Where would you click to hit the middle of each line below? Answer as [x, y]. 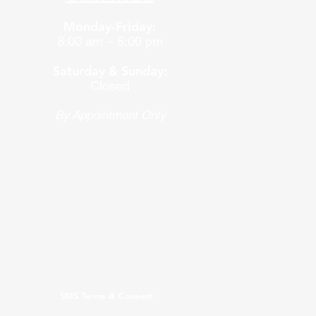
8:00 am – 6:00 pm [110, 42]
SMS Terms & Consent [106, 296]
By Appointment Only [110, 115]
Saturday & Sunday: [110, 71]
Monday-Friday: [110, 27]
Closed [110, 86]
